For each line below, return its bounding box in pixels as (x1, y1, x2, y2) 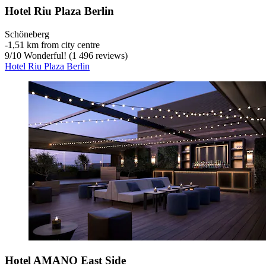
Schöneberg (5, 29, 49, 40)
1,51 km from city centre (8, 40, 100, 50)
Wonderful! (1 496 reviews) (21, 50, 128, 61)
